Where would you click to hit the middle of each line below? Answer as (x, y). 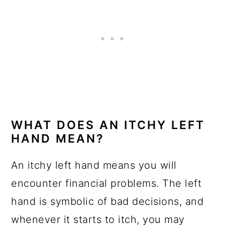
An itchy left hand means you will (94, 165)
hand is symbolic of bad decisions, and (107, 201)
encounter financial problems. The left (106, 183)
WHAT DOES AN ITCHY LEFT (108, 125)
